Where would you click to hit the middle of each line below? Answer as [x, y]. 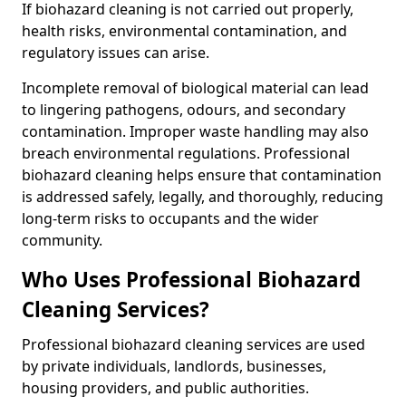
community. [62, 240]
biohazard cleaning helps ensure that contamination [202, 175]
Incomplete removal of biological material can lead [195, 88]
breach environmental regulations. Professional [186, 153]
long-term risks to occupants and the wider [170, 218]
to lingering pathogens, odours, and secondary [184, 110]
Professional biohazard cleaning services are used [193, 344]
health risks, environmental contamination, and [184, 31]
